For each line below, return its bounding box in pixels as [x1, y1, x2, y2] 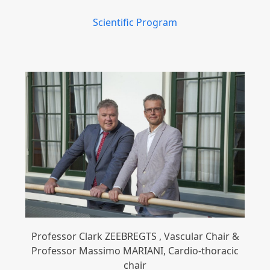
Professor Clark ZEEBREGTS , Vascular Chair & [31, 230, 239, 243]
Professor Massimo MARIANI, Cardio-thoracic [31, 244, 239, 258]
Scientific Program [93, 16, 177, 29]
